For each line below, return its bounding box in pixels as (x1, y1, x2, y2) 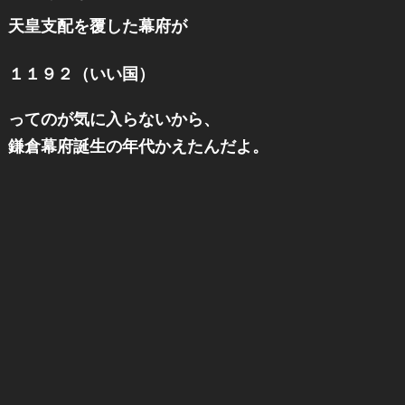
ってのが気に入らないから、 (7, 108, 220, 128)
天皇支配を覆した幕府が (7, 15, 187, 35)
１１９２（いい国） (7, 63, 155, 83)
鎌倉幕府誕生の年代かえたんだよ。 (7, 136, 268, 155)
